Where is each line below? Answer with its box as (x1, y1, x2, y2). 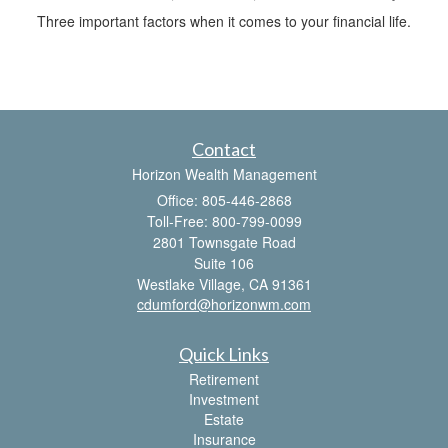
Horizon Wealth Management (131, 163, 317, 184)
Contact (192, 137, 256, 160)
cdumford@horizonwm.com (137, 293, 311, 314)
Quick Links (179, 342, 269, 365)
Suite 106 (194, 252, 254, 273)
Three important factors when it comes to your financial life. (37, 10, 411, 31)
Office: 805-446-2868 (156, 189, 292, 210)
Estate (204, 408, 244, 429)
